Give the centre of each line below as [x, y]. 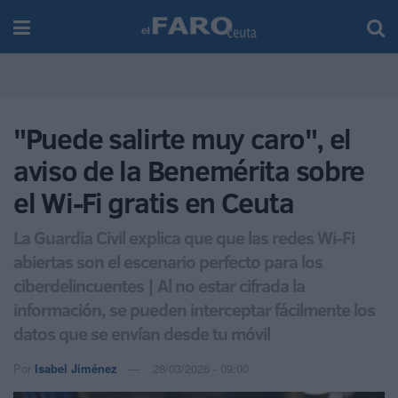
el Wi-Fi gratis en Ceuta [154, 203]
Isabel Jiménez [76, 368]
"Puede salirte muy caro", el [183, 139]
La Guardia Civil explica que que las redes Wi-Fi [184, 237]
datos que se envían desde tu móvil [142, 333]
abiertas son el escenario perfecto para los [168, 261]
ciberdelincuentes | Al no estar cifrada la [159, 285]
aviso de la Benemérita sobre [189, 171]
